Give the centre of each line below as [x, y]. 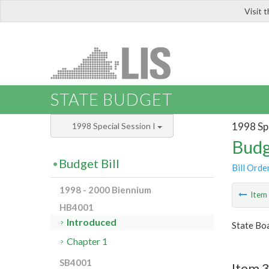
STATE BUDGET [111, 100]
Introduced [92, 222]
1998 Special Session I [115, 126]
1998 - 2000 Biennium [105, 190]
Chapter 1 [87, 241]
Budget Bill [89, 164]
